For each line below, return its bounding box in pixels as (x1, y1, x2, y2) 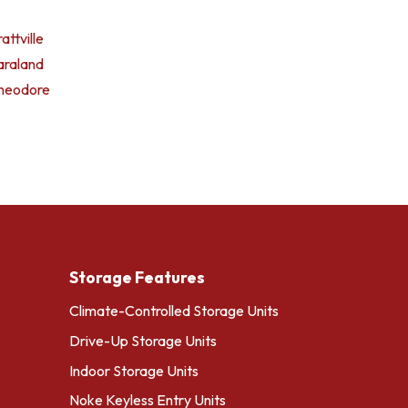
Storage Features (69, 267, 205, 288)
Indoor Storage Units (69, 361, 199, 380)
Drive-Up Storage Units (69, 331, 217, 350)
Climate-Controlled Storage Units (69, 301, 279, 320)
